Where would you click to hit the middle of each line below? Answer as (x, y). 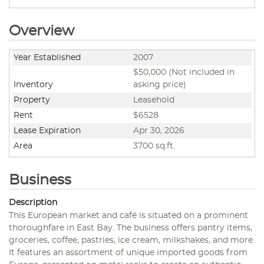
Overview (42, 31)
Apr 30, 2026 (159, 131)
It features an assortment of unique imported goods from (128, 253)
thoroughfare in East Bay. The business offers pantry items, (131, 228)
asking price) (160, 85)
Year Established (47, 57)
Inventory (33, 85)
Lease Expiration (47, 131)
